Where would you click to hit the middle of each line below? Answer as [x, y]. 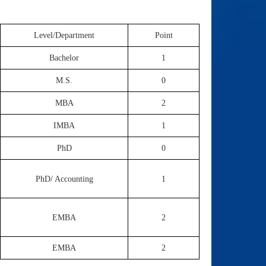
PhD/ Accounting [64, 179]
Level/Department [64, 35]
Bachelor [64, 58]
